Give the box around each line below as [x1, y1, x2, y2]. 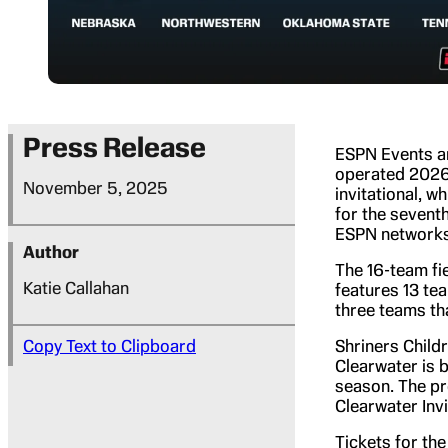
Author [23, 242, 79, 263]
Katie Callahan [23, 278, 129, 299]
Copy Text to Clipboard [23, 336, 196, 357]
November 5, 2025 [23, 178, 168, 199]
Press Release [23, 131, 206, 165]
